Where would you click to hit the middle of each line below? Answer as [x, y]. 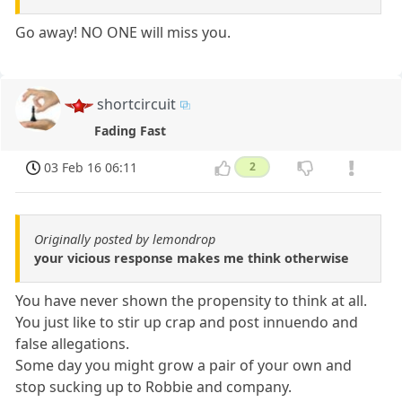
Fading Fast [130, 131]
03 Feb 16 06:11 [91, 168]
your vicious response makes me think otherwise [192, 258]
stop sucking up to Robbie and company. [154, 387]
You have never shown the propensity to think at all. [192, 301]
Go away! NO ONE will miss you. [123, 32]
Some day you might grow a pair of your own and [184, 366]
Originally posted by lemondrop [125, 240]
